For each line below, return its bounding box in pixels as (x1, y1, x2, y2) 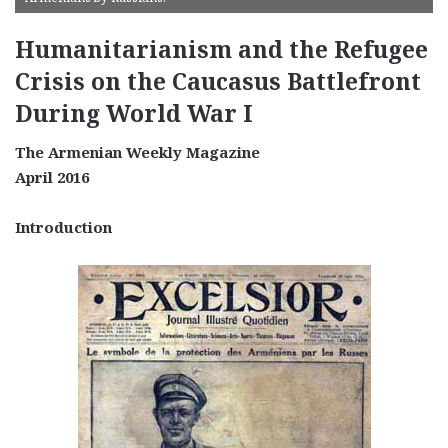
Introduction (15, 217, 112, 238)
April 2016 (15, 167, 89, 188)
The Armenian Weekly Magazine (15, 142, 260, 163)
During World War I (15, 96, 253, 129)
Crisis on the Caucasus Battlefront (15, 64, 421, 97)
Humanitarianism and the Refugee (15, 32, 428, 65)
